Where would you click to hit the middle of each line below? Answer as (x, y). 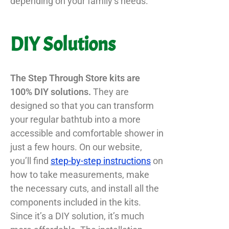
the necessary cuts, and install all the (85, 188)
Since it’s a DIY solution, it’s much (77, 216)
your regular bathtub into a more (75, 119)
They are (111, 91)
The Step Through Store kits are (75, 78)
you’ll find (30, 161)
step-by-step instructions (101, 161)
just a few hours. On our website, (76, 147)
